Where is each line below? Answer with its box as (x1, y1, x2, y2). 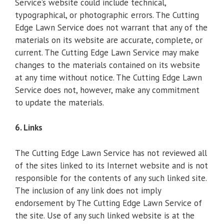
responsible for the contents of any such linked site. (15, 172, 206, 183)
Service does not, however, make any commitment (15, 84, 199, 95)
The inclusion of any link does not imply (15, 184, 161, 196)
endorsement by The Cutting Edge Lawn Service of (15, 197, 202, 208)
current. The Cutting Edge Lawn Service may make (15, 46, 199, 58)
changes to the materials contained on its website (15, 59, 200, 70)
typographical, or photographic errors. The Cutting (15, 9, 199, 20)
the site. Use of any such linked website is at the (15, 209, 194, 221)
